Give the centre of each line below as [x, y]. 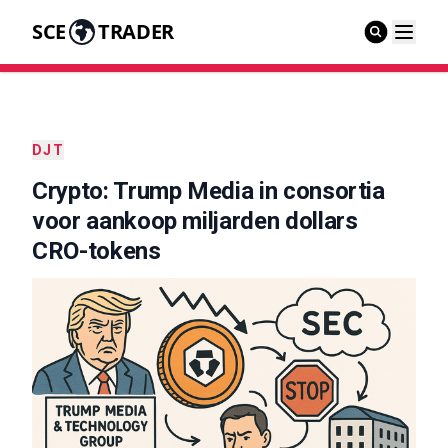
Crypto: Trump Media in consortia [208, 191]
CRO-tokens [96, 251]
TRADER [135, 31]
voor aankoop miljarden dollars [195, 221]
